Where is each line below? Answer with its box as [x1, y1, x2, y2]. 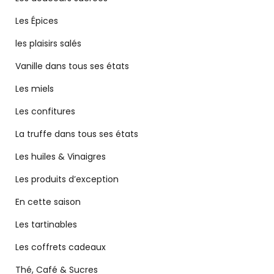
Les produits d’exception [15, 173, 119, 186]
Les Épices [15, 15, 58, 28]
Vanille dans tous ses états [15, 60, 129, 73]
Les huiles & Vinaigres [15, 150, 106, 163]
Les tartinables [15, 218, 77, 231]
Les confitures [15, 105, 75, 118]
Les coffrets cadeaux [15, 241, 106, 254]
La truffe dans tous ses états [15, 128, 138, 141]
